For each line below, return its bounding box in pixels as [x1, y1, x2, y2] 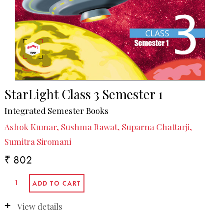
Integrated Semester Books [4, 105, 109, 116]
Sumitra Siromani [4, 136, 71, 147]
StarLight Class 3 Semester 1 [4, 85, 163, 103]
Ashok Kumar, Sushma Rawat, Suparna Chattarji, [4, 121, 192, 133]
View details [17, 200, 62, 212]
